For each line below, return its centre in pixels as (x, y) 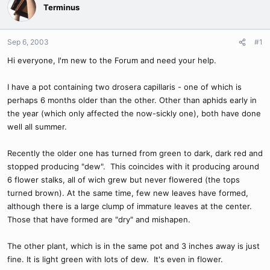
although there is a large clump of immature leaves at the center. (130, 206)
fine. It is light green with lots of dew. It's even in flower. (115, 259)
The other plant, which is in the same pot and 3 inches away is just (133, 246)
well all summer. (37, 127)
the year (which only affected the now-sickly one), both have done (134, 113)
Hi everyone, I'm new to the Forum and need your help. (112, 60)
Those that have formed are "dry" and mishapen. (99, 219)
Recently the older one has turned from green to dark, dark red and (135, 153)
